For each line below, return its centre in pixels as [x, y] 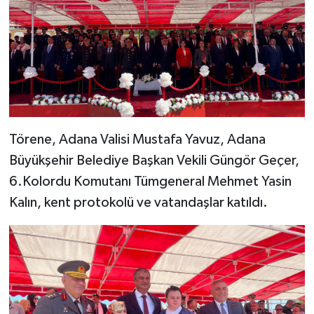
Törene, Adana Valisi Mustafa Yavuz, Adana [137, 140]
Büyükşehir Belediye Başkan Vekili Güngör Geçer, [154, 161]
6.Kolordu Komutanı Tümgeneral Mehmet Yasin [150, 182]
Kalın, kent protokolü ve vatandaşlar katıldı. [138, 203]
